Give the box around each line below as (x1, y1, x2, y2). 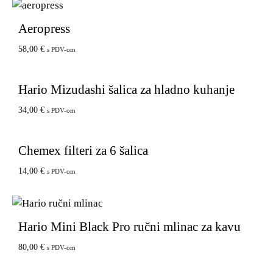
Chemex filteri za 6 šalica (18, 143, 148, 158)
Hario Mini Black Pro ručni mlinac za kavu (18, 219, 241, 234)
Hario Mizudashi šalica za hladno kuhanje (18, 82, 235, 97)
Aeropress (18, 21, 70, 36)
